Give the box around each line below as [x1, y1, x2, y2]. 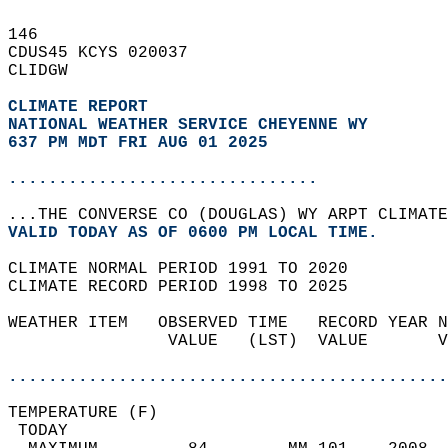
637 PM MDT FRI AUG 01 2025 [8, 134, 268, 152]
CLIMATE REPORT [8, 98, 158, 116]
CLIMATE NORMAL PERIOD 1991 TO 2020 [8, 260, 368, 278]
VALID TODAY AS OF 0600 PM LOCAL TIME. [8, 224, 398, 242]
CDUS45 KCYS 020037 [8, 44, 208, 62]
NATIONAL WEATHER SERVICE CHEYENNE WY [8, 116, 368, 134]
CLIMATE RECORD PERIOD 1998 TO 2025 [8, 278, 368, 296]
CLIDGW [8, 62, 88, 80]
